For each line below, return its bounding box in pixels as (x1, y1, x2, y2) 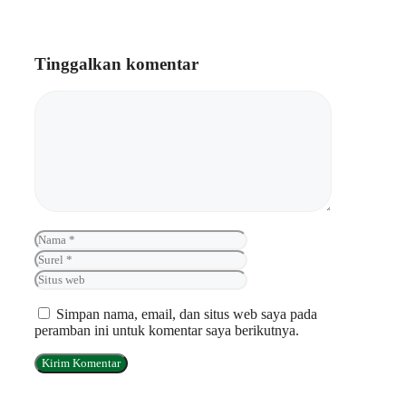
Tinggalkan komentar (34, 53, 198, 73)
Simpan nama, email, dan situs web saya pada (56, 306, 317, 323)
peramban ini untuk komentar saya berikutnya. (34, 323, 299, 339)
